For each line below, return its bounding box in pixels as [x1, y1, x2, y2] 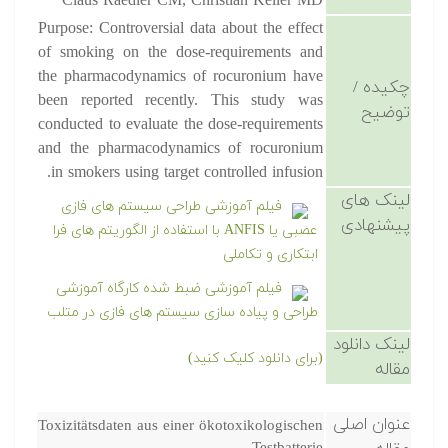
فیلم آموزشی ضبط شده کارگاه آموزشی [56, 279, 282, 298]
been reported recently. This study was [38, 90, 323, 112]
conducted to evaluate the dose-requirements [38, 114, 323, 136]
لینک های [341, 189, 410, 213]
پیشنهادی [341, 214, 410, 238]
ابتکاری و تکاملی [223, 245, 318, 264]
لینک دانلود [333, 333, 410, 357]
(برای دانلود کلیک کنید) [188, 349, 323, 368]
